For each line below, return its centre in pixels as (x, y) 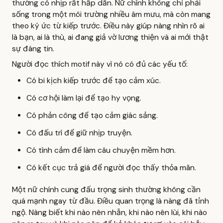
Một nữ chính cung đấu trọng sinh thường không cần (106, 190)
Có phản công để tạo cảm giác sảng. (92, 115)
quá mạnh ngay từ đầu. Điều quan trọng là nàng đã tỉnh (111, 201)
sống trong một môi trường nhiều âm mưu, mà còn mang (111, 14)
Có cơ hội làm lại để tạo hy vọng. (84, 98)
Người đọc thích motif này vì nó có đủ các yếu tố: (100, 64)
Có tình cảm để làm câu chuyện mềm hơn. (101, 150)
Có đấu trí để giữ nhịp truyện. (79, 133)
